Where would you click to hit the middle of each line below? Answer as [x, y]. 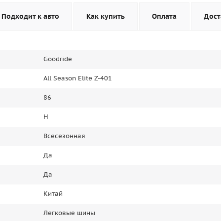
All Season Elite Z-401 [78, 78]
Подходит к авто [30, 16]
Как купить [106, 16]
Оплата [164, 16]
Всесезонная [64, 136]
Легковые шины [69, 213]
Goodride [58, 59]
